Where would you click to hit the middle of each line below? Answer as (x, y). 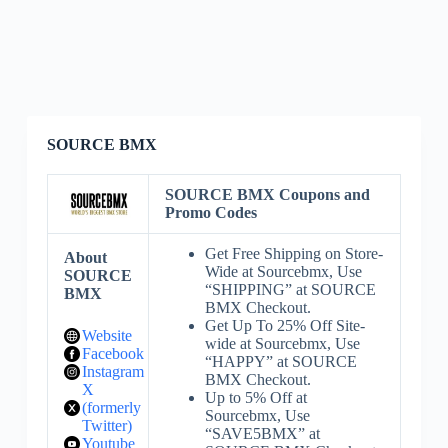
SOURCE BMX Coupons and (267, 194)
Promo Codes (210, 212)
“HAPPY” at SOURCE (280, 361)
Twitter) (106, 425)
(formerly (111, 407)
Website (106, 335)
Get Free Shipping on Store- (293, 253)
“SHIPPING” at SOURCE (290, 289)
